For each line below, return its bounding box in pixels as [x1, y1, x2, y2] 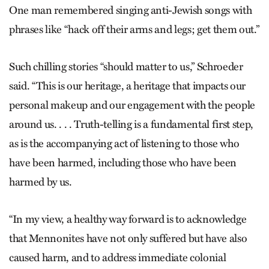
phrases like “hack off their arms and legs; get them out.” [9, 22, 259, 36]
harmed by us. [9, 175, 72, 189]
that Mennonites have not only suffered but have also [9, 231, 247, 245]
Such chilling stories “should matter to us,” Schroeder [9, 59, 243, 73]
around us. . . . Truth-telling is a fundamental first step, [9, 117, 253, 131]
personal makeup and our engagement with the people [9, 98, 256, 112]
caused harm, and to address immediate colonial [9, 250, 226, 264]
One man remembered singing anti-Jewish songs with [9, 3, 252, 17]
